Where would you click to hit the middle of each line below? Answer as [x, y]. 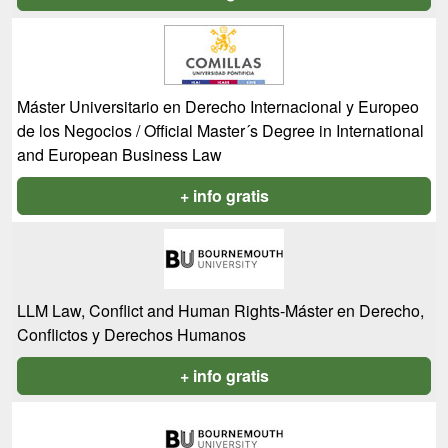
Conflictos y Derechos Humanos [131, 334]
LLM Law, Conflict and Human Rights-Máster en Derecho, [220, 310]
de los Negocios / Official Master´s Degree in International [220, 130]
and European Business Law [119, 154]
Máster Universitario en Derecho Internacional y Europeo [218, 106]
